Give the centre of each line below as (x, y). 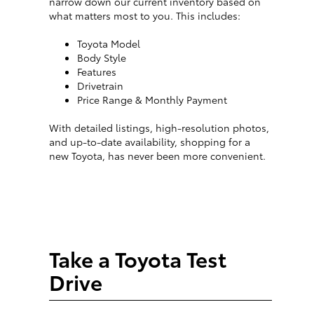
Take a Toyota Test (138, 259)
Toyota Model (109, 44)
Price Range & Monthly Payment (152, 100)
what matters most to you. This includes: (145, 16)
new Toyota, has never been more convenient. (157, 156)
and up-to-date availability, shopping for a (150, 142)
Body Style (102, 58)
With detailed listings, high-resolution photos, (159, 128)
